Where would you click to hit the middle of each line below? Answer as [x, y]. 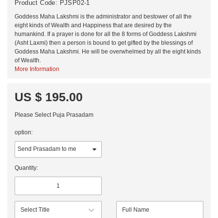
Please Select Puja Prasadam [54, 115]
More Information [37, 69]
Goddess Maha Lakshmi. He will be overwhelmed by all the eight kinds [108, 51]
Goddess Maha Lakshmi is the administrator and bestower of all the [103, 16]
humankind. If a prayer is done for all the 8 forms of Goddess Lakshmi [106, 34]
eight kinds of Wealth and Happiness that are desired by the [93, 25]
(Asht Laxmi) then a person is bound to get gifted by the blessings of [104, 43]
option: [24, 132]
